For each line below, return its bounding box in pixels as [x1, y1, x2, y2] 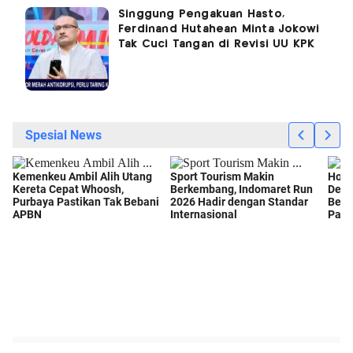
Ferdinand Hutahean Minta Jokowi [118, 23, 320, 35]
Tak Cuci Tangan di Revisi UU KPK [118, 38, 315, 50]
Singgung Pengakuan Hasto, [118, 8, 284, 20]
